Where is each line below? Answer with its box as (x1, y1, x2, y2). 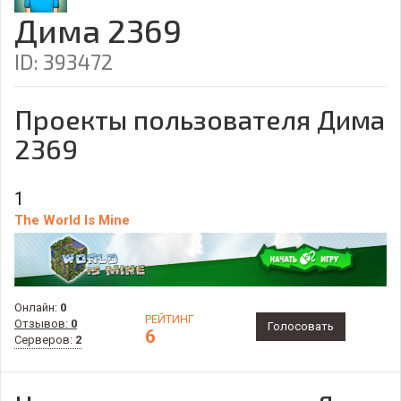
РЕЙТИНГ (144, 311, 194, 326)
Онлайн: (14, 300, 60, 314)
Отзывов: (14, 316, 71, 330)
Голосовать (268, 319, 335, 333)
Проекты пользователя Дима (14, 102, 385, 135)
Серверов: (14, 332, 75, 346)
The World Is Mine (14, 211, 130, 228)
